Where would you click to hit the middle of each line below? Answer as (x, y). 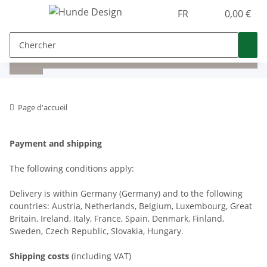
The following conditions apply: (72, 168)
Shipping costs (39, 256)
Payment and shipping (56, 143)
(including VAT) (100, 256)
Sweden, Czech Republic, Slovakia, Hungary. (97, 231)
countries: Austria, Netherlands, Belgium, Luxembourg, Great (131, 206)
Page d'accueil (43, 107)
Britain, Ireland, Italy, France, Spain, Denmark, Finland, (117, 218)
